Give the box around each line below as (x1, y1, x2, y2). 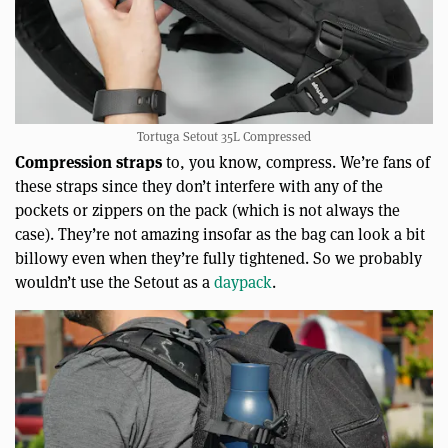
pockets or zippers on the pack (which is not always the (15, 198, 400, 220)
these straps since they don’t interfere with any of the (15, 174, 383, 196)
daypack (214, 270, 272, 292)
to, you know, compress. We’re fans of (162, 150, 430, 172)
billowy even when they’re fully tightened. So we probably (15, 246, 422, 268)
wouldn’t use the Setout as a (15, 270, 214, 292)
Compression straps (15, 149, 162, 173)
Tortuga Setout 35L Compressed (137, 126, 311, 145)
